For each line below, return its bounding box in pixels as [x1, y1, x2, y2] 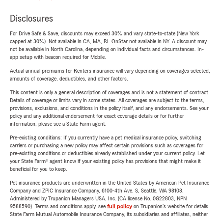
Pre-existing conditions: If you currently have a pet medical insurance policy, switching [10, 135, 201, 141]
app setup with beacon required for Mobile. [10, 54, 106, 60]
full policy [107, 203, 132, 210]
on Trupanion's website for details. [132, 203, 210, 210]
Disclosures [10, 14, 53, 24]
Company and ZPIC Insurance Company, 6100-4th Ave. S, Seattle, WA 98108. [10, 188, 184, 194]
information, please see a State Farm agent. [10, 121, 107, 127]
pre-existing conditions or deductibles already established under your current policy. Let [10, 150, 205, 157]
